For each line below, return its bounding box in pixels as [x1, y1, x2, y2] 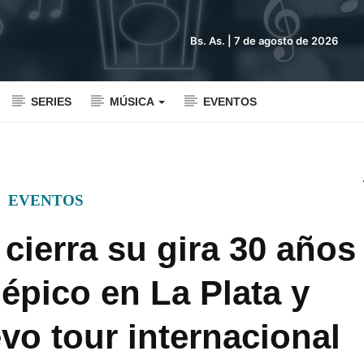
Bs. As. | [190, 34, 234, 47]
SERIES [31, 95, 71, 108]
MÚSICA [110, 95, 157, 108]
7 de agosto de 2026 [234, 34, 338, 47]
